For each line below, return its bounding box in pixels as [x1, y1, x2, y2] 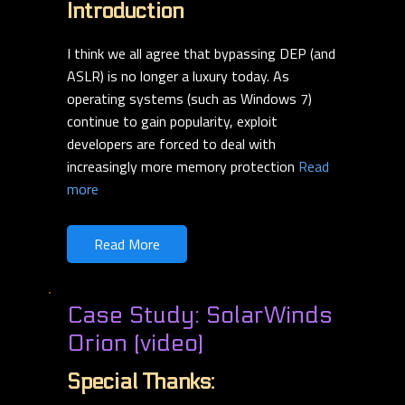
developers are [67, 133, 159, 155]
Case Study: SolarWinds [67, 301, 333, 330]
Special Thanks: [67, 369, 214, 396]
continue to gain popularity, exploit [67, 110, 278, 133]
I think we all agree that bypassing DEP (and [67, 42, 335, 65]
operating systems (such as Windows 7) [67, 88, 312, 110]
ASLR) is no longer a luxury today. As [67, 65, 289, 88]
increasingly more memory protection [67, 155, 298, 178]
